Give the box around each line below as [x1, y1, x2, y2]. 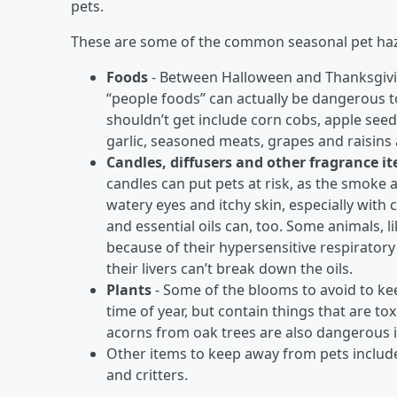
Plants [106, 280, 155, 300]
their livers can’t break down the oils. [106, 259, 353, 278]
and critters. [106, 365, 188, 385]
